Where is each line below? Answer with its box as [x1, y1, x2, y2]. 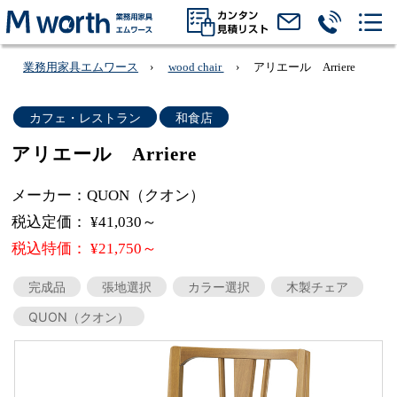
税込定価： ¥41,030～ [12, 213, 158, 230]
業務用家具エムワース [23, 59, 139, 74]
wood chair [167, 59, 224, 74]
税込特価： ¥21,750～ [12, 240, 158, 258]
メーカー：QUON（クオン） [12, 186, 206, 204]
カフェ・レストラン [28, 109, 141, 125]
